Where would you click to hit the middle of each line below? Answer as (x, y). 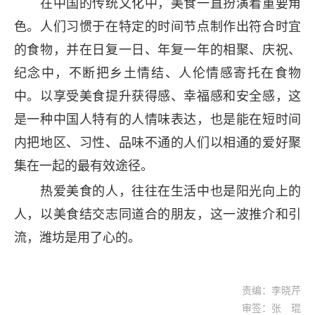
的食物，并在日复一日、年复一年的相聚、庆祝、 (157, 50)
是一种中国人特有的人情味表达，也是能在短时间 (157, 119)
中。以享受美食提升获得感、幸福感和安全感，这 (157, 96)
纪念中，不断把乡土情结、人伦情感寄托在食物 (157, 73)
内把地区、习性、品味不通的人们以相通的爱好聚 (157, 142)
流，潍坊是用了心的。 (77, 238)
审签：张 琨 (272, 308)
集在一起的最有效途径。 (83, 166)
